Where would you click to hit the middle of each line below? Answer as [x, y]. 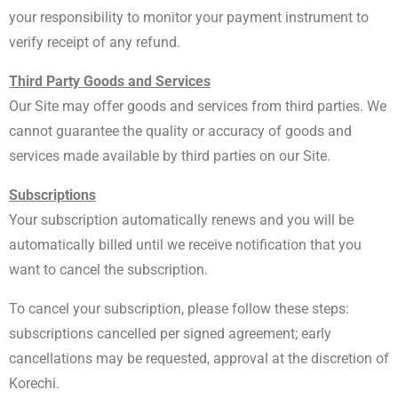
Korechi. [36, 383]
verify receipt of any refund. [96, 42]
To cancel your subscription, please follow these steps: [179, 309]
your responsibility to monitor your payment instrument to [189, 17]
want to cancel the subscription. [110, 270]
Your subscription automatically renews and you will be [181, 220]
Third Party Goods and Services [110, 81]
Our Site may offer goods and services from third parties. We [198, 106]
